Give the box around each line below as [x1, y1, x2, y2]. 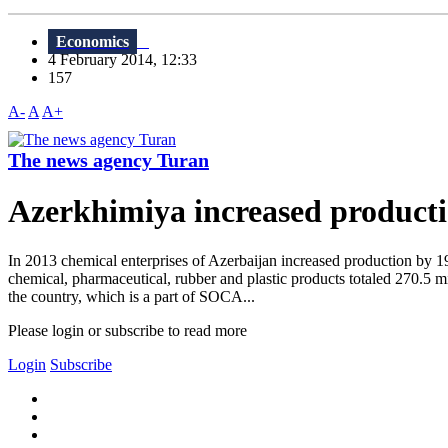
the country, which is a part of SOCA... [8, 287, 255, 305]
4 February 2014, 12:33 [48, 51, 209, 69]
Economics [56, 33, 129, 51]
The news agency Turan [8, 149, 209, 172]
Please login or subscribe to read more [8, 321, 247, 339]
